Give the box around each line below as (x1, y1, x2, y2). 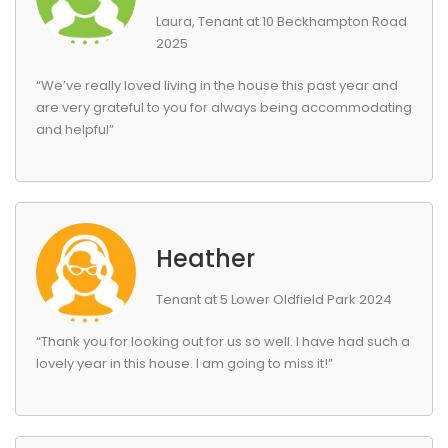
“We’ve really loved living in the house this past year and (36, 76, 398, 95)
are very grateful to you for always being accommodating (36, 98, 412, 117)
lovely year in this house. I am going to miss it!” (36, 354, 333, 373)
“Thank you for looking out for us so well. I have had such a (36, 332, 410, 351)
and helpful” (36, 120, 114, 139)
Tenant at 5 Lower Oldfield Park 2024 (156, 290, 392, 309)
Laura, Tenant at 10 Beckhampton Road (156, 12, 407, 31)
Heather (156, 242, 255, 275)
